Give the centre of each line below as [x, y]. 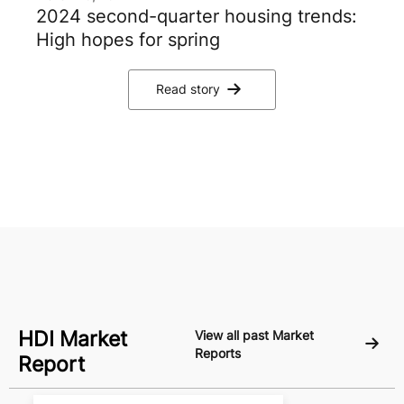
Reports [217, 353]
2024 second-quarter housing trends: [197, 16]
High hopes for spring [128, 39]
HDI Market [73, 339]
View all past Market [254, 335]
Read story [188, 89]
